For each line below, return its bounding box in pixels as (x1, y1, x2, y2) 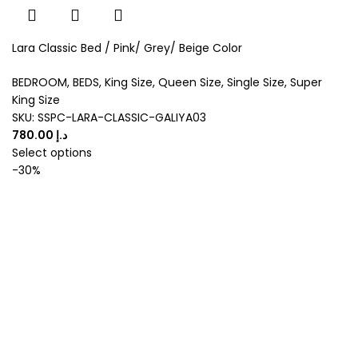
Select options (12, 145, 92, 161)
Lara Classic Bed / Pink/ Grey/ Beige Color (12, 40, 242, 57)
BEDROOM (12, 74, 67, 91)
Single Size (227, 74, 284, 91)
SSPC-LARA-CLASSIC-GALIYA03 (38, 109, 206, 126)
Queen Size (158, 74, 221, 91)
